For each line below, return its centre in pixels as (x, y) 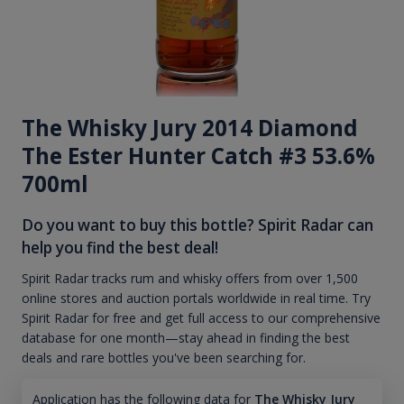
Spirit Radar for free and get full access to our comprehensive (201, 318)
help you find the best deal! (120, 247)
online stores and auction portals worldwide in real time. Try (196, 298)
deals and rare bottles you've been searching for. (164, 358)
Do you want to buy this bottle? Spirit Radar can (197, 225)
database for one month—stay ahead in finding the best (186, 338)
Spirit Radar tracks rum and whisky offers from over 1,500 (190, 279)
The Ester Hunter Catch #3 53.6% (198, 155)
